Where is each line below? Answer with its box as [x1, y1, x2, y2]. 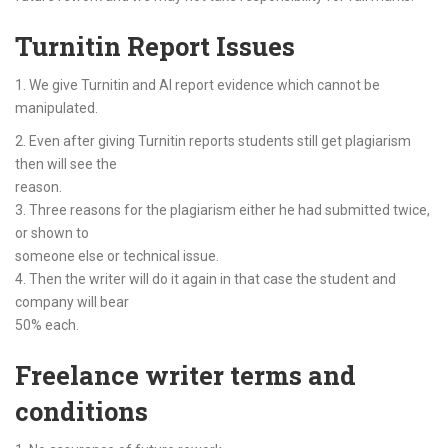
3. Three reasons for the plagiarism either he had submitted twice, [15, 202, 430, 218]
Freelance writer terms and [15, 358, 356, 392]
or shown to [15, 225, 89, 241]
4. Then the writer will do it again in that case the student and [15, 271, 396, 287]
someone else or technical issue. [15, 248, 219, 264]
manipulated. [15, 100, 98, 116]
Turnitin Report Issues [15, 29, 295, 63]
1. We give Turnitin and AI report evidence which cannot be [15, 77, 380, 93]
